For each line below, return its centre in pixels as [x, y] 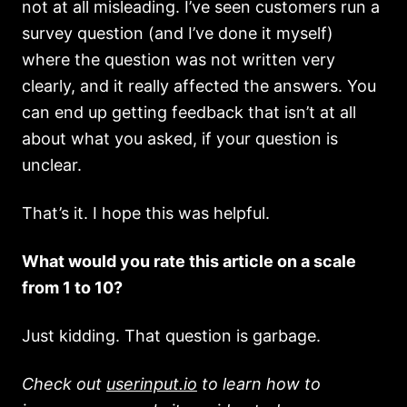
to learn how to [259, 384]
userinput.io [152, 384]
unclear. [52, 165]
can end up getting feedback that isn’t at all [189, 112]
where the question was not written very [179, 60]
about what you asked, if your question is [180, 139]
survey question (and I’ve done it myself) [178, 33]
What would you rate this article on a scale [189, 261]
